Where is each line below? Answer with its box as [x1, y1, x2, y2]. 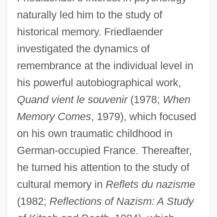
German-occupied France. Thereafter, [16, 144, 192, 156]
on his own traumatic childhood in [16, 127, 172, 139]
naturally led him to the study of [16, 8, 162, 21]
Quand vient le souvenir [16, 93, 127, 106]
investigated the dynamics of [16, 42, 150, 55]
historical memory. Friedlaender [16, 25, 163, 38]
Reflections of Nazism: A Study [49, 195, 194, 207]
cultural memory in [16, 178, 106, 190]
